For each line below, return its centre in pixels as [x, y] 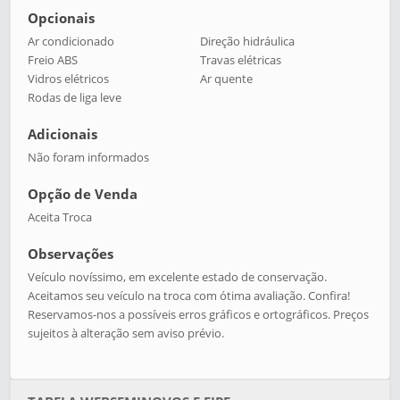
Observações [71, 254]
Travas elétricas [241, 60]
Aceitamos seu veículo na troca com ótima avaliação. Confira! [189, 296]
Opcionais [62, 18]
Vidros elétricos [69, 79]
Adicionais [63, 134]
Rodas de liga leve [75, 97]
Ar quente [226, 79]
